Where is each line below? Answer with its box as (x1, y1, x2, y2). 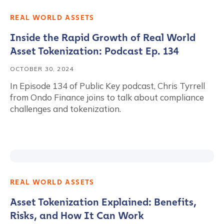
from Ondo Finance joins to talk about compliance (10, 92, 204, 102)
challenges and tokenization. (10, 103, 121, 114)
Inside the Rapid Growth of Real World (10, 31, 195, 43)
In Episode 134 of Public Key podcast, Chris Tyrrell (10, 80, 205, 91)
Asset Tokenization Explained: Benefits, (10, 196, 196, 208)
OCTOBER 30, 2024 (10, 65, 74, 72)
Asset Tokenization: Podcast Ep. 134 (10, 45, 179, 57)
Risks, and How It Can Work (10, 209, 144, 221)
